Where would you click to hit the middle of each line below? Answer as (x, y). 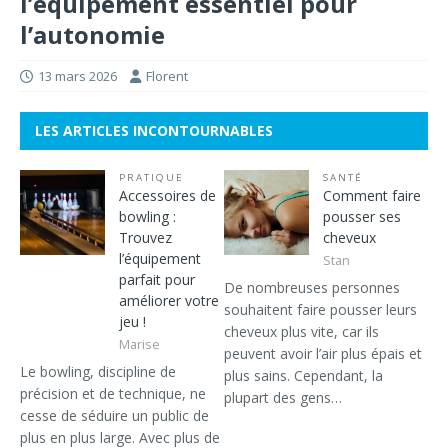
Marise (139, 344)
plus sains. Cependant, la (303, 375)
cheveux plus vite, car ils (301, 331)
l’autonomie (92, 35)
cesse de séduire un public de (114, 415)
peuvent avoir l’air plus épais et (323, 353)
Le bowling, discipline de (98, 371)
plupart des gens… (283, 397)
